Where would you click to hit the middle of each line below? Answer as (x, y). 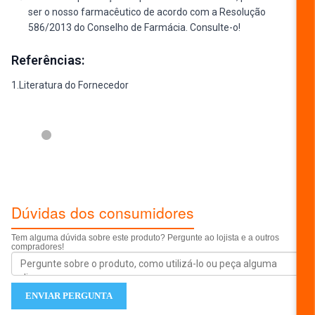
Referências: (48, 60)
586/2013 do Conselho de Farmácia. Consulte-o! (134, 27)
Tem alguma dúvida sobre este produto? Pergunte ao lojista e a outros (145, 237)
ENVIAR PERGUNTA (69, 295)
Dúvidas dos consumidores (103, 212)
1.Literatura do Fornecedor (70, 85)
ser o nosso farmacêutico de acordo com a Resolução (147, 12)
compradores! (38, 246)
